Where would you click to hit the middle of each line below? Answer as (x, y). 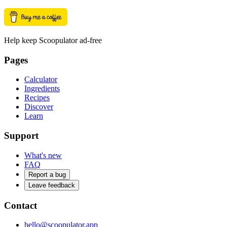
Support (21, 136)
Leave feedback (52, 185)
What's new (43, 155)
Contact (21, 205)
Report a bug (47, 174)
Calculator (41, 80)
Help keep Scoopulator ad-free (53, 40)
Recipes (37, 98)
